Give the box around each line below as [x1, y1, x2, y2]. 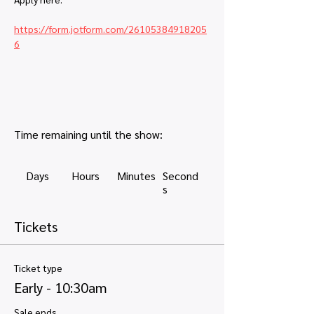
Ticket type [14, 261, 62, 274]
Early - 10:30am [14, 278, 107, 296]
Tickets [14, 217, 57, 235]
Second [162, 168, 198, 183]
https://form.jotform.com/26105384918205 [14, 22, 207, 35]
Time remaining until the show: [14, 126, 163, 142]
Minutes [116, 168, 156, 183]
